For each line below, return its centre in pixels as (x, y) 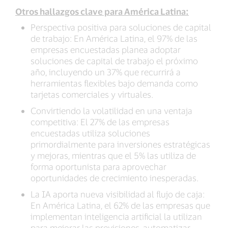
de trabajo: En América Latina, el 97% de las (114, 38)
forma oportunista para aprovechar (98, 167)
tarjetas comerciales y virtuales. (92, 94)
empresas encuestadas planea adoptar (106, 50)
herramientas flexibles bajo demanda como (114, 83)
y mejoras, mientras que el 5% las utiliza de (113, 155)
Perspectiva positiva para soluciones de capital (121, 27)
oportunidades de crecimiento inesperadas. (115, 178)
